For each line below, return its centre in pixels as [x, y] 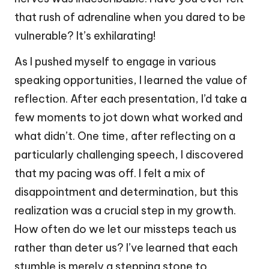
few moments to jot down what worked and [128, 118]
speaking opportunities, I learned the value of [131, 80]
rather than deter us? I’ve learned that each [126, 248]
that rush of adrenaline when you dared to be [130, 17]
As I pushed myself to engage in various [115, 62]
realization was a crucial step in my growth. [125, 211]
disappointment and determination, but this [126, 192]
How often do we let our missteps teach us [125, 229]
